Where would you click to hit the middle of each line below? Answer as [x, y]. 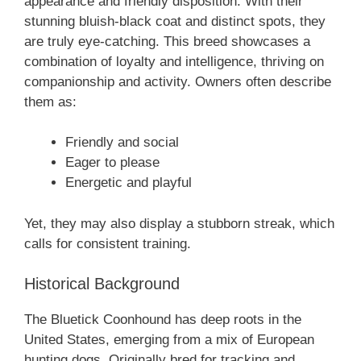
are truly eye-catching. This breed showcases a [167, 41]
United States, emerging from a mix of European [169, 340]
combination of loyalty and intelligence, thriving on [174, 61]
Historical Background [102, 284]
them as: [50, 102]
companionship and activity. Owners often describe [178, 81]
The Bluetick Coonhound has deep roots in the [163, 320]
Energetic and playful [129, 183]
